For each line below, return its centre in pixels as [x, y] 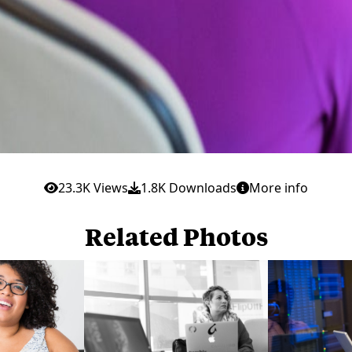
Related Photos [176, 236]
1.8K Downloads [189, 187]
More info [279, 187]
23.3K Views [93, 187]
